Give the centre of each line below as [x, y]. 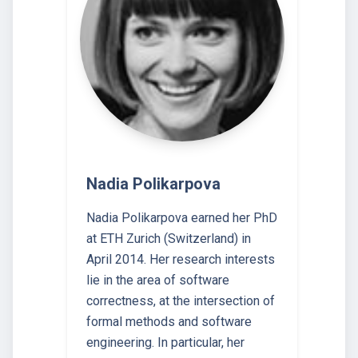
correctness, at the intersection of [181, 301]
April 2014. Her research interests [181, 260]
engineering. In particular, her [165, 343]
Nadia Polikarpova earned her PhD [182, 218]
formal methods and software [169, 322]
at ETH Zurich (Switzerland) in [169, 239]
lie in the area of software [158, 280]
